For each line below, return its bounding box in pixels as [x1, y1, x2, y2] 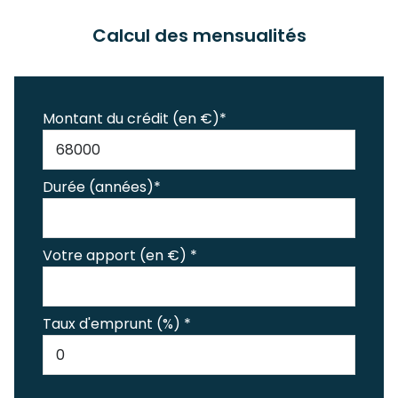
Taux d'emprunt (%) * [43, 314, 191, 334]
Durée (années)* [43, 177, 161, 197]
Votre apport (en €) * [43, 245, 197, 266]
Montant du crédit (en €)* [43, 108, 227, 129]
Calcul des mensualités [92, 23, 306, 48]
